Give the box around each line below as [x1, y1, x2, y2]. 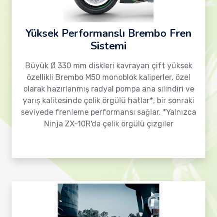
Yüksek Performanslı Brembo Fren [26, 26, 191, 41]
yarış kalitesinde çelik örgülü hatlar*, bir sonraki [23, 96, 194, 105]
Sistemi [91, 39, 126, 53]
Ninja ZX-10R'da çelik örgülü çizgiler [44, 119, 173, 128]
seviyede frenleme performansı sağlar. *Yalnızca [21, 108, 196, 117]
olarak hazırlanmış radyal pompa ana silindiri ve [23, 84, 194, 93]
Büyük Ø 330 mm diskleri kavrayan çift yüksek [25, 61, 192, 70]
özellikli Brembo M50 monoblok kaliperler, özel [27, 73, 190, 82]
